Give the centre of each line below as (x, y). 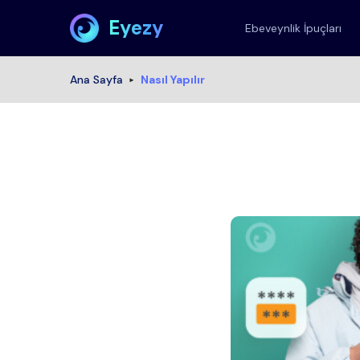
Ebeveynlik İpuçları (294, 28)
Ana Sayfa (96, 80)
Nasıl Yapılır (173, 80)
